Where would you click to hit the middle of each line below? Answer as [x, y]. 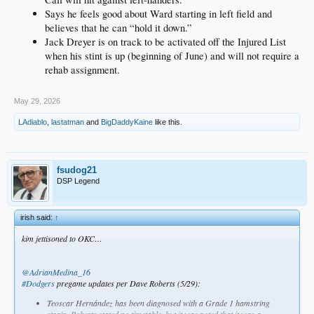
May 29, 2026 [37, 101]
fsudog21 [77, 170]
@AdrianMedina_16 [56, 272]
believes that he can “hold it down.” [118, 28]
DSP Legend [78, 180]
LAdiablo [33, 122]
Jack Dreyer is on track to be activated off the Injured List [165, 42]
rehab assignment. [82, 70]
